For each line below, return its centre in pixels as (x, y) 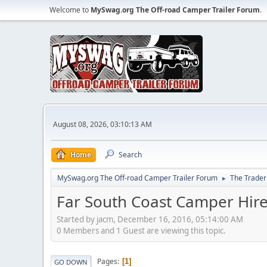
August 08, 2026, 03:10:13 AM (103, 124)
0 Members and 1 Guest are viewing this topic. (141, 230)
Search (130, 155)
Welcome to (70, 10)
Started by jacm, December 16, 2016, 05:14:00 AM (150, 219)
